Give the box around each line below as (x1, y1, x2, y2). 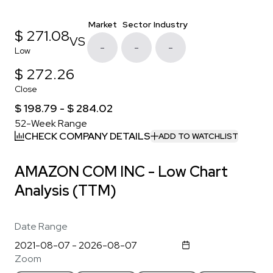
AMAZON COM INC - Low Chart (15, 161, 228, 181)
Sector (122, 18, 151, 30)
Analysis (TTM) (15, 180, 116, 200)
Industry (154, 18, 188, 30)
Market (88, 18, 117, 30)
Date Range (15, 219, 68, 233)
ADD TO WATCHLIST (158, 130, 238, 142)
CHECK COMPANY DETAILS (24, 129, 151, 143)
